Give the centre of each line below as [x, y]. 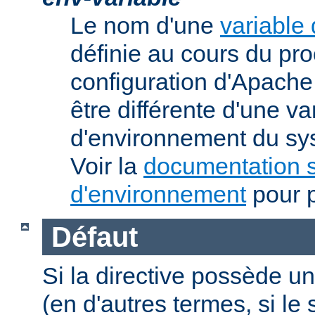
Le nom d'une [145, 26]
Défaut [94, 237]
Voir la [107, 166]
